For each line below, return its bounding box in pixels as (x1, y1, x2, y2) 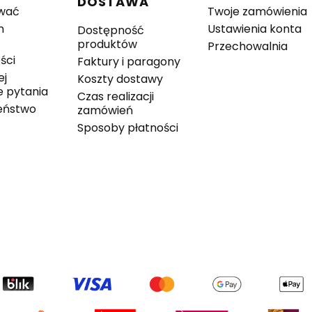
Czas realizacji (77, 88, 155, 105)
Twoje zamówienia (208, 3, 308, 20)
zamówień (77, 102, 134, 119)
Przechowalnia (208, 38, 288, 55)
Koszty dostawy (77, 71, 164, 88)
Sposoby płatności (77, 120, 179, 136)
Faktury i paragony (77, 54, 181, 70)
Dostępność (77, 22, 145, 39)
